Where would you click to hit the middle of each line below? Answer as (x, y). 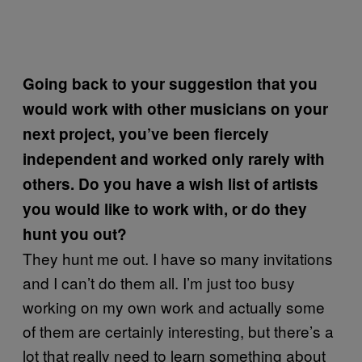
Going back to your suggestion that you (170, 83)
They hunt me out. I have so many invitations (178, 258)
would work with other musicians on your (175, 108)
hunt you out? (75, 234)
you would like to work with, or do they (165, 208)
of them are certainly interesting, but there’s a (178, 330)
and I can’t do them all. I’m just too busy (159, 282)
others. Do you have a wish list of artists (170, 183)
